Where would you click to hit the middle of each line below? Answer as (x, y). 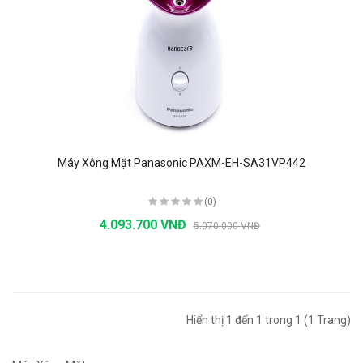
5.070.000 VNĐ (226, 226)
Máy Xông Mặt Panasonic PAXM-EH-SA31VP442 (181, 163)
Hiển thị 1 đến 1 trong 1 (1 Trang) (269, 320)
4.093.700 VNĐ (144, 225)
